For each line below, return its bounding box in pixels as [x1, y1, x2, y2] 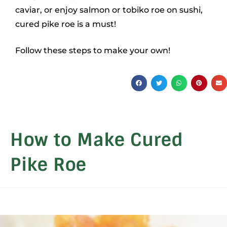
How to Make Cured [10, 128, 183, 152]
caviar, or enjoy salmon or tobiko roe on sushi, [15, 5, 203, 15]
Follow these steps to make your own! [15, 46, 170, 56]
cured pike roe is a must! [15, 19, 116, 29]
